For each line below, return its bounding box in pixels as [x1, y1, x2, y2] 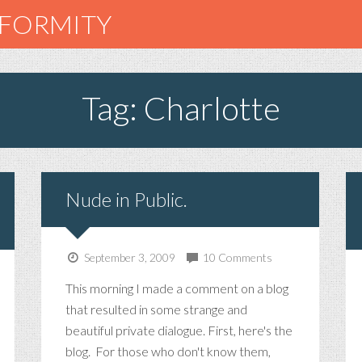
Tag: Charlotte [82, 89, 280, 128]
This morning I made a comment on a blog [65, 280, 288, 296]
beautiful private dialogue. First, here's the [65, 322, 293, 338]
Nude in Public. [65, 187, 187, 211]
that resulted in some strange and [65, 301, 247, 317]
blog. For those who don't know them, [65, 343, 271, 359]
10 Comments [203, 250, 273, 264]
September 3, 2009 [81, 250, 175, 264]
